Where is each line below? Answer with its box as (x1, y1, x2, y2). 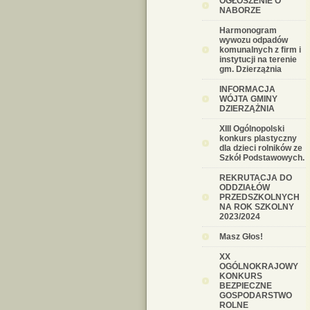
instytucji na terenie (219, 55, 297, 64)
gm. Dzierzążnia (219, 64, 282, 74)
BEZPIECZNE (219, 281, 272, 291)
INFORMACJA (219, 84, 275, 94)
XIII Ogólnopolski (219, 124, 284, 134)
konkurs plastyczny (219, 134, 297, 143)
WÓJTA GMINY (219, 94, 277, 104)
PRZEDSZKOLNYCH (219, 192, 300, 202)
